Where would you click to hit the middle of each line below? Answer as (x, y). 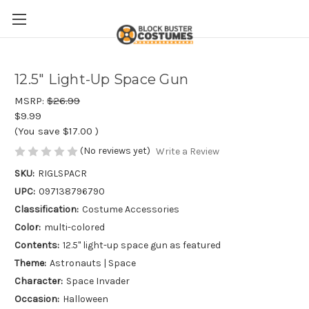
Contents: (37, 246)
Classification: (47, 210)
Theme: (30, 263)
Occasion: (37, 299)
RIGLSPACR (62, 174)
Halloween (85, 299)
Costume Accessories (130, 210)
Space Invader (98, 281)
